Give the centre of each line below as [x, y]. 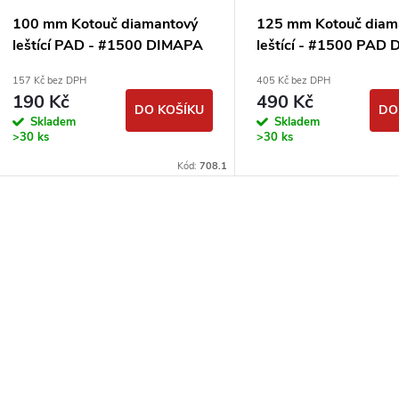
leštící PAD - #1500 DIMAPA [108, 46]
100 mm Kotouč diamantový [105, 24]
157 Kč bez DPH [49, 81]
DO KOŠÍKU [169, 110]
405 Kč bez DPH [293, 81]
